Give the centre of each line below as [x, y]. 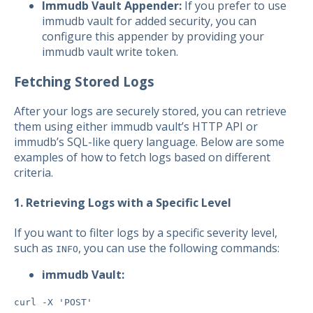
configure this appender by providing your [153, 37]
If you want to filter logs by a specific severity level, [146, 233]
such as [35, 248]
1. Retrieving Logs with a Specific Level [123, 202]
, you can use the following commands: [179, 248]
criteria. [34, 172]
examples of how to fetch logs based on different [142, 157]
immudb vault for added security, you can [149, 21]
